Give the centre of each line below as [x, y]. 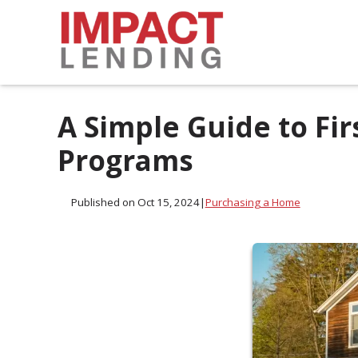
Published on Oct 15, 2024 [135, 203]
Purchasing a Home [253, 203]
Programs [125, 160]
